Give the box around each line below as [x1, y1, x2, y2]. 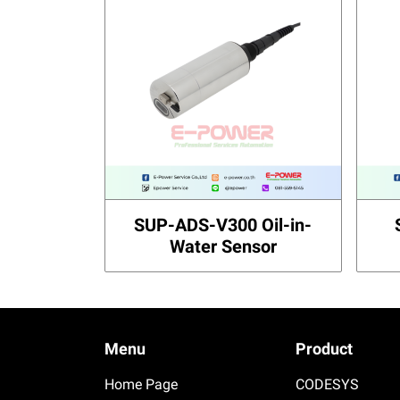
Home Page [104, 375, 178, 393]
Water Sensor [169, 235, 277, 257]
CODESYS [295, 375, 359, 393]
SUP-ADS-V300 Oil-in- [134, 213, 312, 236]
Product [295, 338, 353, 358]
